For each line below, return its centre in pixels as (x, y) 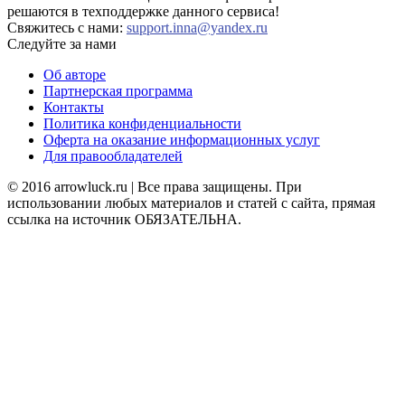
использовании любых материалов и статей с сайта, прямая (191, 202)
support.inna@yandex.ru (197, 27)
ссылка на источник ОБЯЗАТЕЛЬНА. (124, 219)
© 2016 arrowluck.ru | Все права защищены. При (155, 186)
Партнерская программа (118, 90)
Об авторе (75, 74)
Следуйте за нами (62, 43)
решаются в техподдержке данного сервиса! (143, 11)
